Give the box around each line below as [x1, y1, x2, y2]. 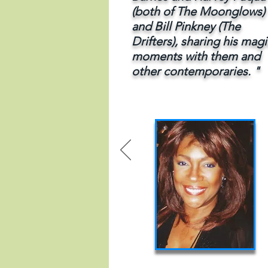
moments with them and [132, 49, 260, 63]
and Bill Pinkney [132, 19, 218, 33]
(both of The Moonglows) [132, 4, 265, 19]
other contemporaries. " [132, 64, 260, 78]
